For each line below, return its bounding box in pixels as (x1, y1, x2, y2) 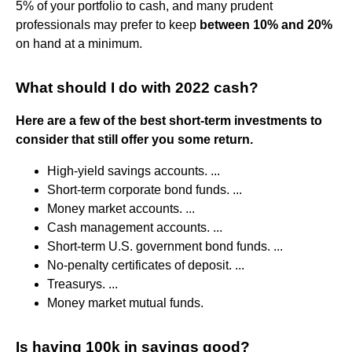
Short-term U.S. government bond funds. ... (47, 239, 283, 253)
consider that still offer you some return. (16, 132, 253, 146)
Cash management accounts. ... (47, 220, 222, 234)
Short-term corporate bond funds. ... (47, 182, 242, 196)
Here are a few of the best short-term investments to (16, 113, 322, 127)
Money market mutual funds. (47, 295, 203, 310)
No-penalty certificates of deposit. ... (47, 258, 244, 272)
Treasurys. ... (47, 277, 118, 291)
